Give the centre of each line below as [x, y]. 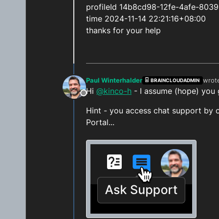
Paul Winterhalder [114, 80]
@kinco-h [114, 91]
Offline [95, 99]
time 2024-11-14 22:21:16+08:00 [146, 19]
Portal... [100, 122]
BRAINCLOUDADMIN [175, 81]
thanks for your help [123, 31]
